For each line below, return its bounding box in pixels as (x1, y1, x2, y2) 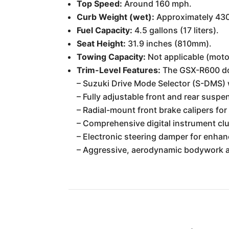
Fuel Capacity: (77, 25, 133, 35)
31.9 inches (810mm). (126, 38, 212, 49)
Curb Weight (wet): (77, 12, 155, 22)
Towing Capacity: (77, 52, 146, 62)
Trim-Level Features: (77, 65, 161, 75)
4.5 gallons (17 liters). (132, 25, 219, 35)
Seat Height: (77, 38, 126, 49)
